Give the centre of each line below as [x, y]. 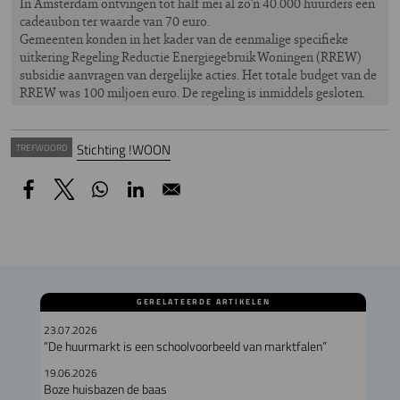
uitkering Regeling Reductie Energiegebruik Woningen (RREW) [191, 56]
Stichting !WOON [124, 149]
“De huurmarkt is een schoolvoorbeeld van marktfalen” [185, 347]
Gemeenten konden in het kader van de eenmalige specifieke [184, 38]
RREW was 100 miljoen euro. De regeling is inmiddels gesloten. [192, 92]
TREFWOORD [42, 147]
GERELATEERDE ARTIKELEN [203, 302]
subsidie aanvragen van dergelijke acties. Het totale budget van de [198, 74]
